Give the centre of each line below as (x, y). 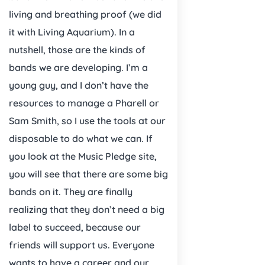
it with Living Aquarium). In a (72, 32)
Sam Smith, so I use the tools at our (87, 120)
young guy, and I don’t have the (79, 85)
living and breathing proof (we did (85, 14)
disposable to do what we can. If (81, 138)
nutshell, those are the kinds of (77, 49)
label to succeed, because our (75, 227)
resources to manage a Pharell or (84, 103)
